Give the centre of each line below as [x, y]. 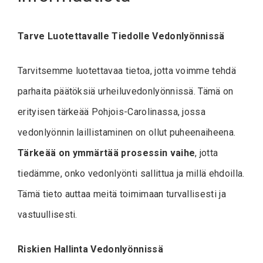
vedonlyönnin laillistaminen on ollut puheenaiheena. [127, 132]
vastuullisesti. [48, 214]
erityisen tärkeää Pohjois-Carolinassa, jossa [112, 112]
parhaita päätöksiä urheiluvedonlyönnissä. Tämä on [126, 91]
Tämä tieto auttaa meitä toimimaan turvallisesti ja [122, 194]
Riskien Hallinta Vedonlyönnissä [90, 249]
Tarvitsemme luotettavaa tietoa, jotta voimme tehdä [127, 70]
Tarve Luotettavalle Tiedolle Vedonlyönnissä [121, 36]
